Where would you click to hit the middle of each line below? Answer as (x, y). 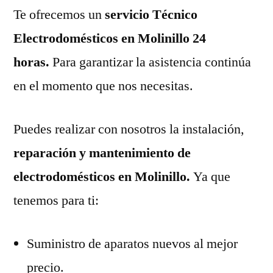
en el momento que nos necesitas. (103, 86)
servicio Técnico (150, 14)
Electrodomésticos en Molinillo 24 (110, 38)
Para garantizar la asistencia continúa (152, 62)
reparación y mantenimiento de (102, 153)
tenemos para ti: (56, 200)
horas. (33, 62)
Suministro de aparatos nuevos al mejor (132, 243)
